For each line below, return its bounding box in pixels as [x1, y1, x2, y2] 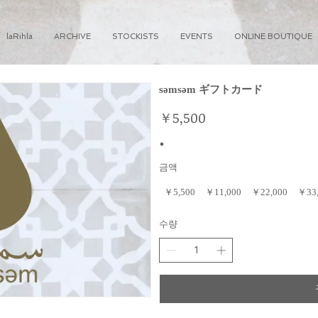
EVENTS [180, 32, 213, 41]
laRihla [6, 32, 33, 41]
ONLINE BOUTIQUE [234, 32, 312, 41]
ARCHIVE [54, 32, 91, 41]
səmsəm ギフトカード [159, 83, 263, 95]
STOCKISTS [112, 32, 159, 41]
